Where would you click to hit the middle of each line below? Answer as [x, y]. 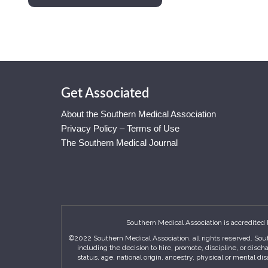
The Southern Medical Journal [119, 143]
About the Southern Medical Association [138, 114]
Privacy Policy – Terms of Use [120, 128]
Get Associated [105, 93]
